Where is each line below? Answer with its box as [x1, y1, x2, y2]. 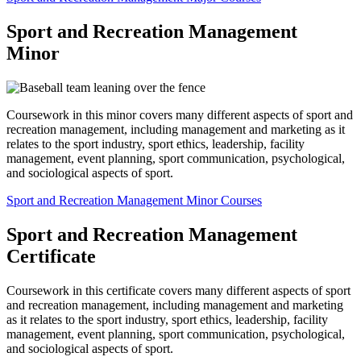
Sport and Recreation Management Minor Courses [6, 193, 262, 208]
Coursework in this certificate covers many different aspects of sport [6, 284, 351, 297]
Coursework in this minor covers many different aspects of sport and [6, 108, 353, 122]
